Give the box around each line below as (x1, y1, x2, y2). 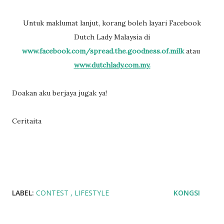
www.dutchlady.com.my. (79, 60, 150, 69)
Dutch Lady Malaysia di (74, 32, 150, 41)
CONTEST (36, 188, 70, 197)
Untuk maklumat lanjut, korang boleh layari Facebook (23, 18, 29, 27)
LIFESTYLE (74, 188, 109, 197)
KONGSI (173, 188, 200, 197)
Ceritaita (12, 116, 41, 125)
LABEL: (12, 188, 34, 197)
